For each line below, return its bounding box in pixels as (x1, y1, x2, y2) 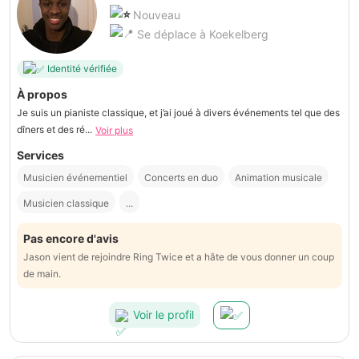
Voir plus (95, 123, 133, 136)
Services (17, 147, 64, 162)
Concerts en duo (144, 171, 218, 184)
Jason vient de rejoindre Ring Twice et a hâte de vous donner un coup (23, 250, 334, 263)
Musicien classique (23, 196, 109, 209)
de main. (23, 267, 61, 280)
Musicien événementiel (23, 171, 127, 184)
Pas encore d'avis (23, 231, 119, 245)
